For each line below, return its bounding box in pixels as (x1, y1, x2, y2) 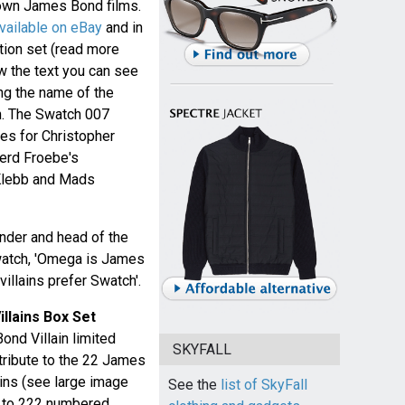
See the (167, 376, 221, 394)
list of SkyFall (220, 376, 307, 394)
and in (101, 18, 143, 36)
